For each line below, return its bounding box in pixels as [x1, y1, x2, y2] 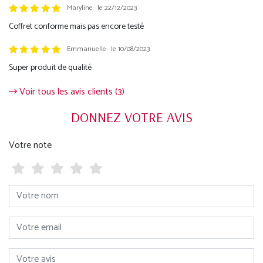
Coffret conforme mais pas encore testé [9, 19, 144, 33]
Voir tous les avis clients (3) [17, 83, 124, 100]
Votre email [8, 215, 48, 229]
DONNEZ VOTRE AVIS [70, 107, 193, 126]
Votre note [9, 137, 52, 153]
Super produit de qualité [9, 60, 92, 75]
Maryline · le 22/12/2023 [66, 2, 137, 14]
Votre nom [8, 183, 45, 197]
